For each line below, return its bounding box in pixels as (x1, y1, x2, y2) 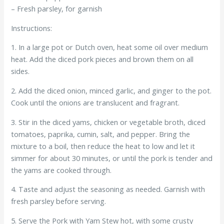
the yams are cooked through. (11, 164, 112, 175)
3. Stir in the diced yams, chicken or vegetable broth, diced (11, 116, 206, 127)
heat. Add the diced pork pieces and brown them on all (11, 54, 194, 64)
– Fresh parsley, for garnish (11, 3, 102, 14)
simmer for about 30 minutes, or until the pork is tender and (11, 152, 213, 163)
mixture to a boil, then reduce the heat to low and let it (11, 140, 195, 151)
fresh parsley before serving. (11, 196, 106, 206)
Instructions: (11, 22, 52, 33)
